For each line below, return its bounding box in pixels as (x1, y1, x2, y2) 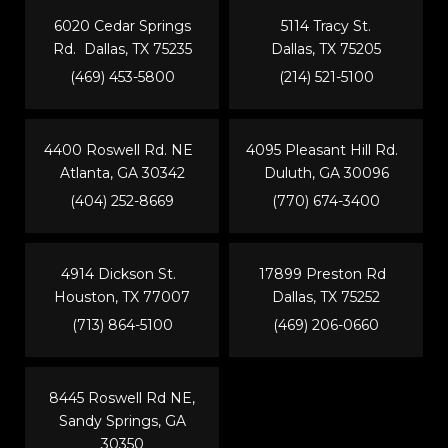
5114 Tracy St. (281, 17, 371, 36)
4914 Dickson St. (60, 265, 184, 284)
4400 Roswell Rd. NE (43, 141, 201, 160)
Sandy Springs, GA (58, 412, 186, 431)
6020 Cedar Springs (53, 17, 191, 36)
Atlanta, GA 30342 (59, 164, 185, 183)
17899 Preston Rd (258, 265, 394, 284)
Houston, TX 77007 (54, 288, 190, 307)
